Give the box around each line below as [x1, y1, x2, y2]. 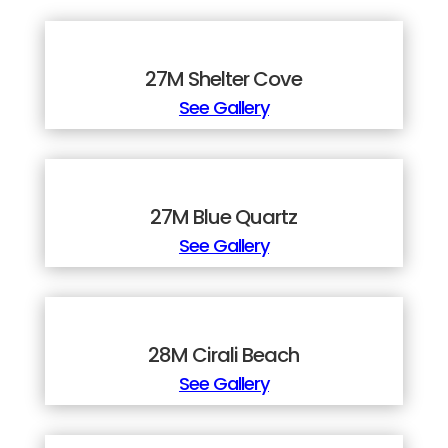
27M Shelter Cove [145, 65, 303, 94]
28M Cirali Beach [148, 341, 300, 370]
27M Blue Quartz [150, 203, 298, 232]
